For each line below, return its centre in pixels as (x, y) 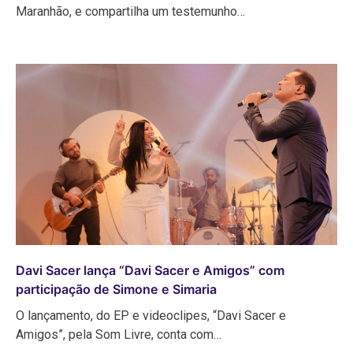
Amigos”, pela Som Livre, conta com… (119, 334)
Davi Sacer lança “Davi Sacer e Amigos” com (150, 270)
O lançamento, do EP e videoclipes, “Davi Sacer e (151, 315)
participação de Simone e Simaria (116, 289)
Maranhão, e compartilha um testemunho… (130, 12)
